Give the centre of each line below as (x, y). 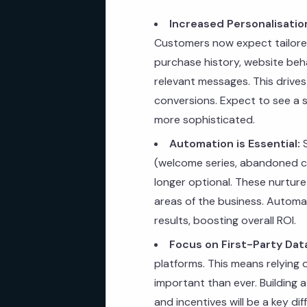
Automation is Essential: (235, 144)
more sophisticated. (205, 120)
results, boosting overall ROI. (225, 220)
